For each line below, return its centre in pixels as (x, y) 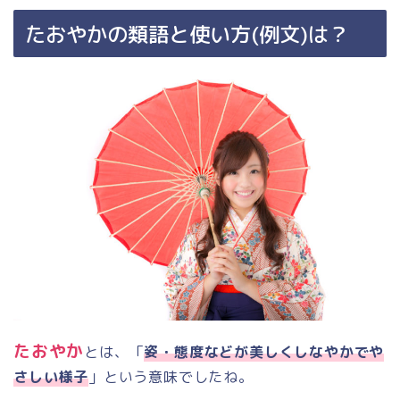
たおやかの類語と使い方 (138, 34)
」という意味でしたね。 (171, 377)
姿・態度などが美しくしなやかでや (264, 352)
